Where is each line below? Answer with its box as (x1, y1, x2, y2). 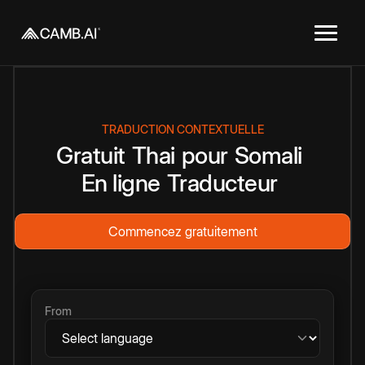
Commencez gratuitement (108, 223, 257, 240)
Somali (234, 141, 302, 169)
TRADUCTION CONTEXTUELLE (101, 122, 264, 136)
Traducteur (166, 169, 278, 197)
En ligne (81, 169, 161, 197)
